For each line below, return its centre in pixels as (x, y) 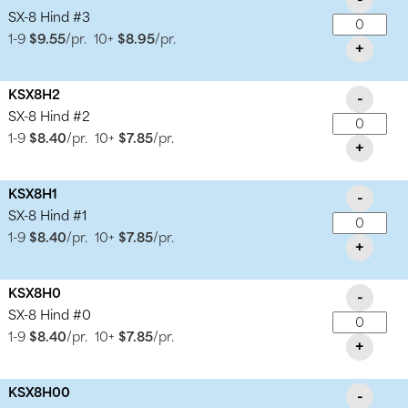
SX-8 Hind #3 (50, 18)
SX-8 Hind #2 (50, 117)
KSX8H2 (35, 96)
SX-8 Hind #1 (48, 217)
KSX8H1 (33, 195)
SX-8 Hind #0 (50, 316)
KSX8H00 (40, 393)
